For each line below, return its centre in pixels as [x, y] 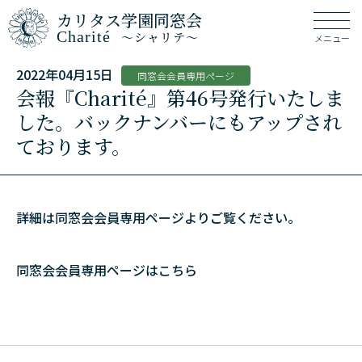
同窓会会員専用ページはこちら [107, 270]
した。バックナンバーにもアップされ [179, 122]
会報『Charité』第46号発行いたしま [180, 97]
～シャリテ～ [160, 37]
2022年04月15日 [65, 74]
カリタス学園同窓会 [129, 20]
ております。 [74, 146]
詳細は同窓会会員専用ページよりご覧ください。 [158, 217]
